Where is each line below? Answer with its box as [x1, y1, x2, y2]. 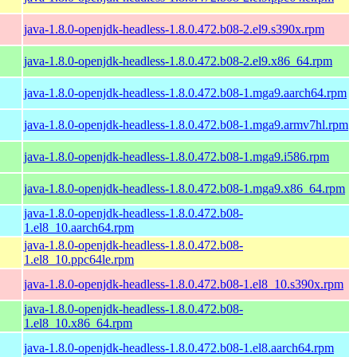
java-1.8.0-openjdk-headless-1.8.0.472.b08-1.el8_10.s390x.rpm [24, 277, 343, 291]
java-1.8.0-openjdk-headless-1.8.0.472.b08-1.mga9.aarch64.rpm [24, 85, 347, 100]
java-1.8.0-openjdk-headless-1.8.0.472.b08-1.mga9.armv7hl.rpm [24, 117, 348, 131]
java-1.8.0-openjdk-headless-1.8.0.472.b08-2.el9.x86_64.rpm [24, 53, 332, 68]
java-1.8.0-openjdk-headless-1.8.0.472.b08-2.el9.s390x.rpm [24, 22, 324, 36]
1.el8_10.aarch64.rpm [24, 220, 134, 234]
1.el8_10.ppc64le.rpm [24, 252, 134, 266]
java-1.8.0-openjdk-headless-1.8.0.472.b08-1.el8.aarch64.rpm [24, 340, 334, 355]
